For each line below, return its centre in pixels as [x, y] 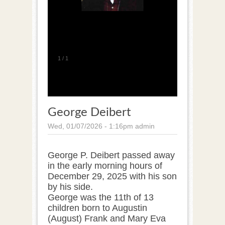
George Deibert [89, 112]
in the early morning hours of [105, 165]
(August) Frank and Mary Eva [107, 218]
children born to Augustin [97, 208]
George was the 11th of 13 [101, 197]
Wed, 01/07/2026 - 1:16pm [90, 126]
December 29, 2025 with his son [112, 176]
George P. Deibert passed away [111, 155]
